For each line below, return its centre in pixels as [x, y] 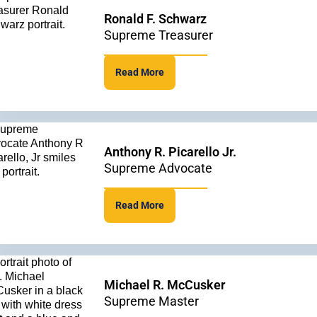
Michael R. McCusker [165, 285]
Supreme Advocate [158, 168]
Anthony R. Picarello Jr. [171, 152]
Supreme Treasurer [159, 35]
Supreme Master [152, 301]
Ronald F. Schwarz [156, 19]
